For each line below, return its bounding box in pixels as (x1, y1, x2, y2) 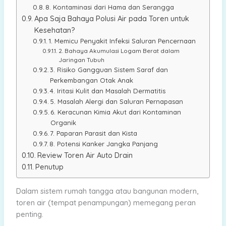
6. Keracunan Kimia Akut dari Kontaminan (50, 107, 182, 116)
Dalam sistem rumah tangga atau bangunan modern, (16, 186, 198, 196)
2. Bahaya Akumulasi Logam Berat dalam (58, 46, 180, 54)
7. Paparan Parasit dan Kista (50, 129, 138, 137)
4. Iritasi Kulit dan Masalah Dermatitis (50, 86, 166, 95)
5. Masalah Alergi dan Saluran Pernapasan (50, 97, 184, 105)
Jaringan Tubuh (58, 55, 104, 64)
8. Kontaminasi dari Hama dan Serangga (45, 3, 175, 11)
